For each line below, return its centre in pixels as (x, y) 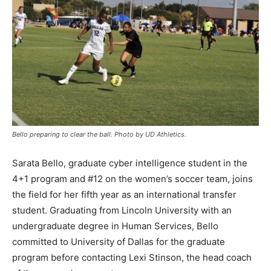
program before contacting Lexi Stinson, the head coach (132, 257)
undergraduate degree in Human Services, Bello (115, 226)
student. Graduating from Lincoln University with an (122, 210)
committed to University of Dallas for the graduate (119, 241)
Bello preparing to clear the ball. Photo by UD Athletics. (99, 134)
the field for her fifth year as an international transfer (124, 194)
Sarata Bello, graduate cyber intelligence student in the (130, 163)
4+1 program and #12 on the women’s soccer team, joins (132, 178)
